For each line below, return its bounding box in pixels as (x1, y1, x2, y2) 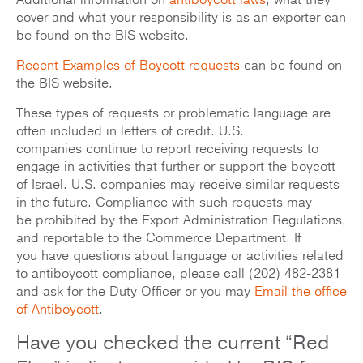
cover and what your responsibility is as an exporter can (16, 9, 346, 28)
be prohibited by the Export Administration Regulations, (16, 211, 346, 230)
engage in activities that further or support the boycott (16, 158, 335, 177)
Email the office (254, 283, 347, 301)
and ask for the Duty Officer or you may (16, 283, 254, 301)
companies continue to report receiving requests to (16, 140, 318, 159)
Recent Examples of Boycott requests (16, 57, 240, 75)
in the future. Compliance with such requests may (16, 194, 312, 212)
